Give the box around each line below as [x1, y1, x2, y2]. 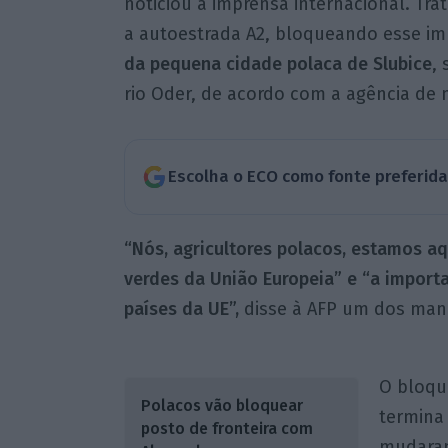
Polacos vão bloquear [140, 395, 303, 415]
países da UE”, [123, 297, 239, 320]
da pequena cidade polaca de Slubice [123, 53, 432, 76]
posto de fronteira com [140, 418, 313, 438]
